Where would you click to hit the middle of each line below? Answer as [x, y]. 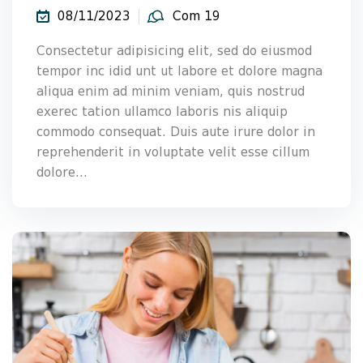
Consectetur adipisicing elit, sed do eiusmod [174, 51]
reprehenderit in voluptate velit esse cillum [173, 152]
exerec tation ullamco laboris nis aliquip [162, 111]
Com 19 [196, 16]
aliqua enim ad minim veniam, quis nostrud [171, 91]
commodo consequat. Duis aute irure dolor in [176, 132]
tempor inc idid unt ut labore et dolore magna [179, 71]
